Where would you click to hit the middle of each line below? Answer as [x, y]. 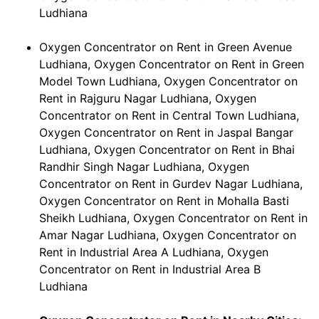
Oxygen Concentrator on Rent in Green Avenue [166, 47]
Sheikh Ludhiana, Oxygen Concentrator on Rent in [173, 218]
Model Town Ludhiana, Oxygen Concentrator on [168, 82]
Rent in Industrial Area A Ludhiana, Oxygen [154, 252]
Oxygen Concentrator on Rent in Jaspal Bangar [166, 133]
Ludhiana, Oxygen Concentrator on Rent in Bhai [167, 150]
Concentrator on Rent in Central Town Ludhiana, [169, 116]
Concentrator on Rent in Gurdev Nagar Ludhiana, [171, 184]
